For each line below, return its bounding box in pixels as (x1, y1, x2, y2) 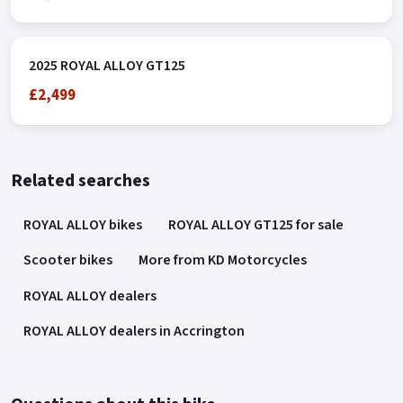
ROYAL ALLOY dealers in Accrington (23, 320, 246, 341)
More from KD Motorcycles (139, 250, 308, 271)
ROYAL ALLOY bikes (23, 214, 143, 235)
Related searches (11, 167, 150, 193)
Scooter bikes (23, 250, 113, 271)
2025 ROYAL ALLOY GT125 (29, 56, 185, 76)
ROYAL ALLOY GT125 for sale (168, 214, 345, 235)
